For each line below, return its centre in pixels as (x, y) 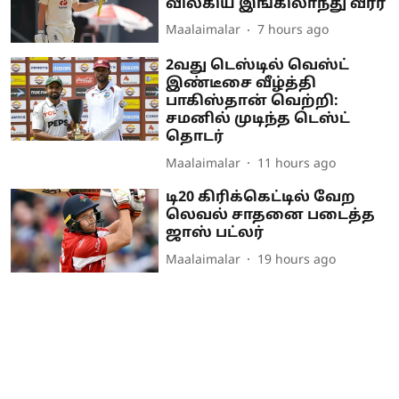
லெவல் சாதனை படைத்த (271, 216)
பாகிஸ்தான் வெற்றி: (252, 102)
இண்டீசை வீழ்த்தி (241, 84)
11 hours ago (297, 164)
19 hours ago (297, 260)
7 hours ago (293, 31)
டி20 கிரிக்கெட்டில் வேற (261, 198)
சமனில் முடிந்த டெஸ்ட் (258, 120)
